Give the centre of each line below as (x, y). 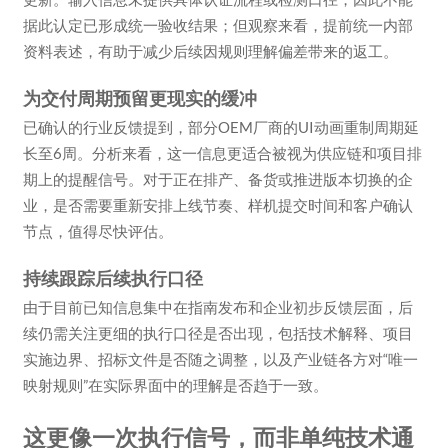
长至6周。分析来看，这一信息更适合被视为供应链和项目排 (222, 152)
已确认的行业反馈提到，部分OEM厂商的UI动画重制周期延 (220, 126)
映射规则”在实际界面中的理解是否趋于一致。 (175, 384)
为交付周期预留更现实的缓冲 (139, 98)
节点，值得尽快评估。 (97, 230)
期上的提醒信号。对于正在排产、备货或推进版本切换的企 (217, 178)
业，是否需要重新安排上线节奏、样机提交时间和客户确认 (217, 204)
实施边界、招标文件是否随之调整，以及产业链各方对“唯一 (220, 358)
